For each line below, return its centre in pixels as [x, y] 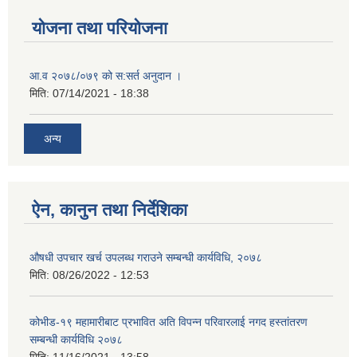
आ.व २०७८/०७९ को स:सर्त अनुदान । [106, 76]
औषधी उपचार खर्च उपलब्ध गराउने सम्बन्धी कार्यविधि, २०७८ [146, 257]
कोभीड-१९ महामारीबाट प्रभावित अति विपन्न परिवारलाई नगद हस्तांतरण [169, 322]
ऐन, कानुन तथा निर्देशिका [110, 210]
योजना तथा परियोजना [100, 29]
